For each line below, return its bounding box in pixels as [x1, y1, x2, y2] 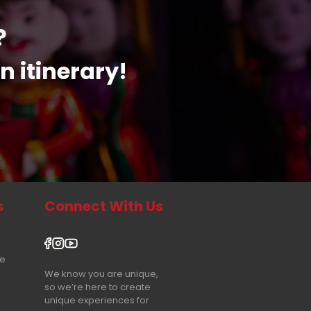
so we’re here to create [44, 280, 151, 294]
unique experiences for [44, 293, 149, 307]
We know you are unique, [44, 267, 158, 280]
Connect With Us [44, 196, 163, 216]
